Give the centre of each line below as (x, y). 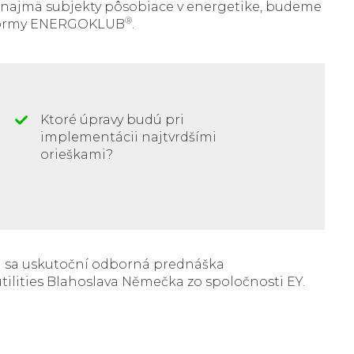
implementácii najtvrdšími (129, 137)
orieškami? (77, 154)
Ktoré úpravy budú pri (113, 119)
